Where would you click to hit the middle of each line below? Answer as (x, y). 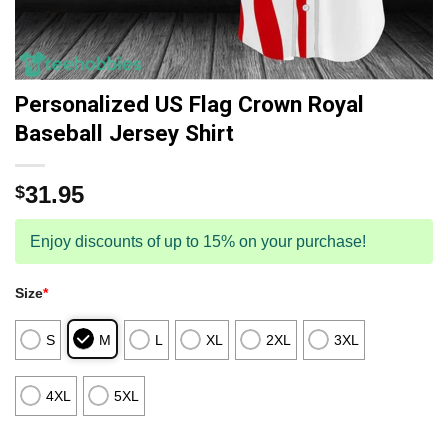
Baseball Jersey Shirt (124, 133)
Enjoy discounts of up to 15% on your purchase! (198, 241)
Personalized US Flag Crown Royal (189, 104)
